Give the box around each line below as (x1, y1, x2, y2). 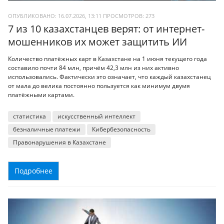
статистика (13, 111, 46, 120)
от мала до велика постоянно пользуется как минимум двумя (8, 81, 190, 90)
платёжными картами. (8, 90, 74, 99)
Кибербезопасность (92, 124, 150, 133)
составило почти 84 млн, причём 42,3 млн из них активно (8, 63, 179, 72)
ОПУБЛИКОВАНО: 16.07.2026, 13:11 (8, 12, 101, 20)
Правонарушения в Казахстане (13, 137, 106, 146)
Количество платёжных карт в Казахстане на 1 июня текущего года (8, 54, 207, 63)
